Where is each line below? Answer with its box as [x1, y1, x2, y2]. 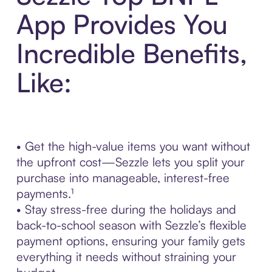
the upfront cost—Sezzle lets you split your [16, 154, 245, 169]
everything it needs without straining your [16, 248, 236, 264]
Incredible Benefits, [16, 36, 247, 70]
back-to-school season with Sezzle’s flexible [16, 217, 246, 233]
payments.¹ [16, 185, 73, 201]
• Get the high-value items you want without [16, 138, 250, 154]
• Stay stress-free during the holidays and [16, 201, 236, 217]
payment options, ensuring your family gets [16, 233, 245, 248]
